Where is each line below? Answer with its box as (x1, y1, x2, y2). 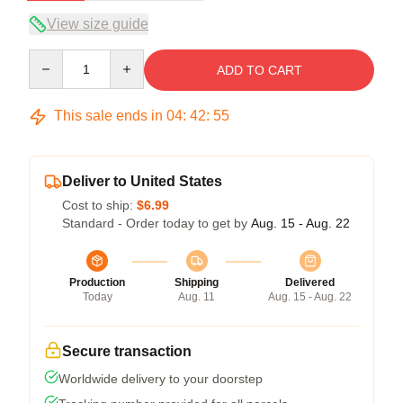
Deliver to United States (62, 174, 222, 190)
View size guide (47, 16, 148, 32)
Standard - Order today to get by (62, 216, 251, 231)
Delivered (285, 276, 335, 290)
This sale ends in (50, 108, 166, 124)
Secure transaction (62, 344, 192, 360)
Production (69, 276, 125, 290)
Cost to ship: (62, 198, 137, 213)
